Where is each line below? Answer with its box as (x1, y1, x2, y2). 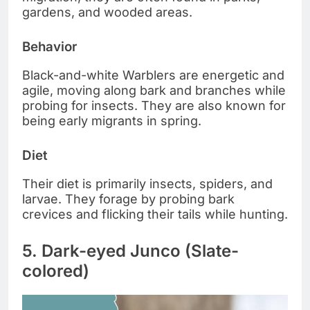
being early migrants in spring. (22, 113, 201, 128)
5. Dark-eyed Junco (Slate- (22, 240, 239, 261)
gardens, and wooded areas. (22, 5, 192, 20)
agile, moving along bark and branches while (22, 82, 286, 98)
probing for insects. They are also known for (22, 98, 286, 113)
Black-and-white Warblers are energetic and (22, 67, 284, 82)
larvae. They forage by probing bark (22, 191, 235, 206)
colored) (22, 260, 89, 281)
